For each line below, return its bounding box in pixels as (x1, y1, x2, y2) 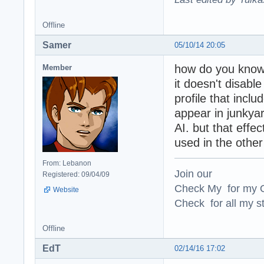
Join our (174, 167, 212, 180)
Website (53, 185, 79, 194)
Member (42, 62, 72, 72)
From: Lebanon (42, 159, 91, 167)
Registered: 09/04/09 (42, 170, 110, 179)
